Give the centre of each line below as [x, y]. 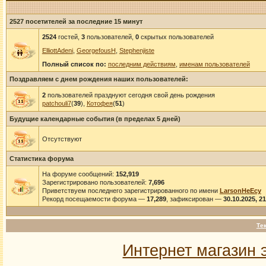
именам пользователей [214, 64]
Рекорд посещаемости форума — [94, 199]
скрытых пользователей [176, 37]
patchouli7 [56, 103]
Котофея [99, 103]
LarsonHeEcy [240, 191]
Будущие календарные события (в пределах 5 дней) [95, 119]
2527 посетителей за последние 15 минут [76, 21]
